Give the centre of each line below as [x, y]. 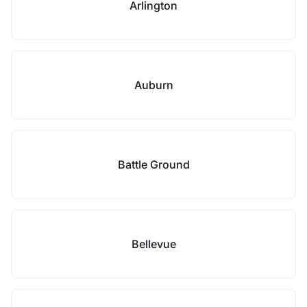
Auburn [153, 85]
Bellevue [153, 244]
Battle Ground [153, 164]
